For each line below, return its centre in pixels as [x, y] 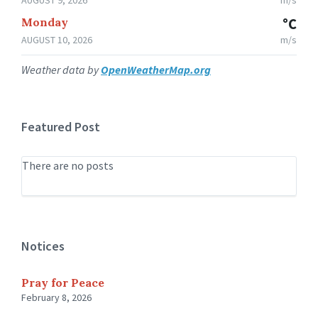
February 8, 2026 [56, 297]
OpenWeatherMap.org [156, 69]
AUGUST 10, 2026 [57, 39]
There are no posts [68, 165]
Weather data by [61, 69]
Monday [45, 22]
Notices [43, 246]
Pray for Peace [63, 282]
